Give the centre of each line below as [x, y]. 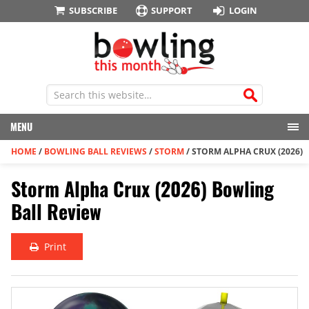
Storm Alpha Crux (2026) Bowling [142, 189]
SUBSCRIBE [93, 10]
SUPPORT [172, 10]
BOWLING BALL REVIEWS [96, 152]
